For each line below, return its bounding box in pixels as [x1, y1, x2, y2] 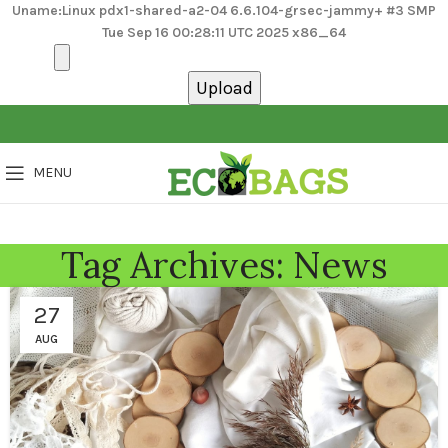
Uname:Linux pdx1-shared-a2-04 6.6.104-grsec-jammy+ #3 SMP [12, 2, 436, 19]
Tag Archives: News [60, 242, 388, 288]
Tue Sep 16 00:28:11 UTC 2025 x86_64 [102, 24, 346, 41]
